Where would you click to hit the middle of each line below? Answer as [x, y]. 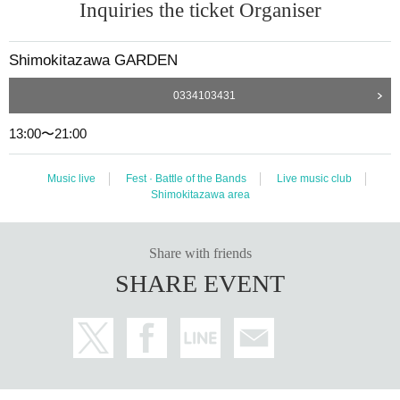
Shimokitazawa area [200, 194]
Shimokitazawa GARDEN [93, 60]
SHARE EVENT [200, 283]
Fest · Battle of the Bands [186, 178]
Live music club [314, 178]
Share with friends [200, 253]
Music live [71, 178]
